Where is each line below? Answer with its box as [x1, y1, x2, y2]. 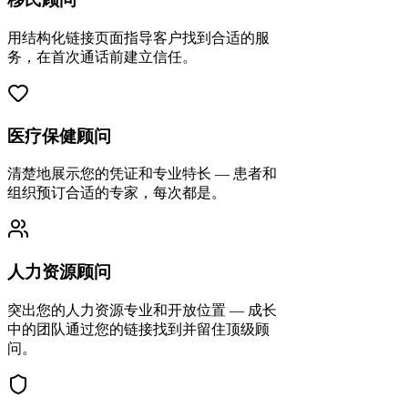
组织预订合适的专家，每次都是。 [7, 185, 226, 201]
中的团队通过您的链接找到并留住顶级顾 [7, 321, 270, 337]
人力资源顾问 [7, 261, 111, 281]
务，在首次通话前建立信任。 [7, 48, 197, 65]
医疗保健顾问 [7, 126, 111, 146]
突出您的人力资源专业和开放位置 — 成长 [7, 301, 277, 318]
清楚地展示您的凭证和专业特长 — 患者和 [7, 166, 277, 182]
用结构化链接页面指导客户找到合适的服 [7, 29, 270, 46]
